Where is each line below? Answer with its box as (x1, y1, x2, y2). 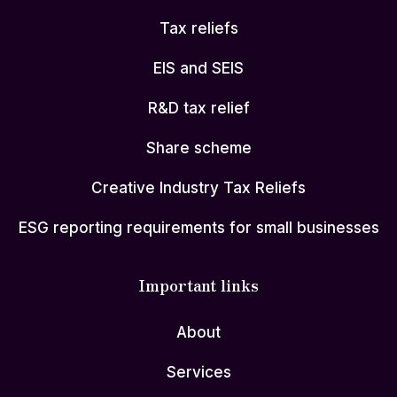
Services (166, 363, 231, 382)
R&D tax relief (147, 99, 250, 118)
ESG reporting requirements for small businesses (18, 219, 379, 237)
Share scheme (145, 139, 252, 158)
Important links (138, 273, 259, 297)
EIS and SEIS (153, 59, 244, 78)
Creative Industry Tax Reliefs (91, 179, 306, 198)
